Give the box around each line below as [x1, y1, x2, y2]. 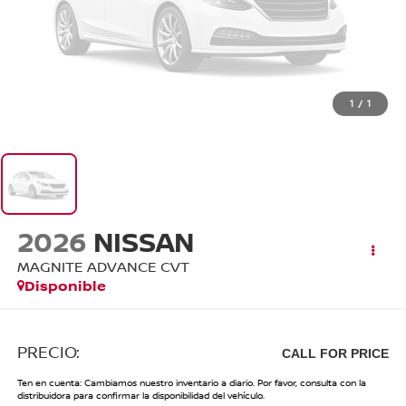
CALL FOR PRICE [282, 346, 390, 362]
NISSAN [92, 222, 200, 260]
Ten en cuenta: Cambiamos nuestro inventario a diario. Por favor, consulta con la [16, 376, 366, 390]
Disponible [24, 275, 106, 295]
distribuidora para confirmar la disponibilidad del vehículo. [16, 389, 265, 402]
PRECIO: [16, 341, 80, 363]
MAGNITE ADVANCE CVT [16, 256, 189, 276]
